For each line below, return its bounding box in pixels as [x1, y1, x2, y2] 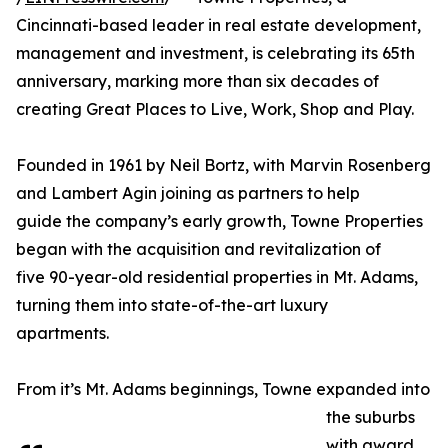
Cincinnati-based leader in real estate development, [16, 15, 421, 36]
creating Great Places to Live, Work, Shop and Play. [16, 99, 414, 120]
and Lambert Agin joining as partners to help [16, 183, 360, 204]
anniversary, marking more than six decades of [16, 71, 379, 92]
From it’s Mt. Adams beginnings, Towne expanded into [16, 379, 430, 400]
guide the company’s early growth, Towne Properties [16, 211, 423, 232]
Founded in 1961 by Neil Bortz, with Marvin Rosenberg [16, 155, 431, 176]
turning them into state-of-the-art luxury [16, 295, 328, 316]
